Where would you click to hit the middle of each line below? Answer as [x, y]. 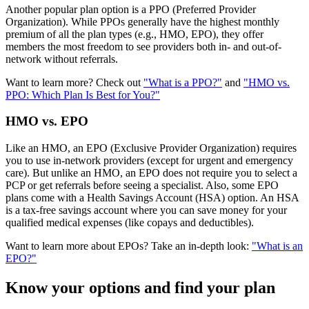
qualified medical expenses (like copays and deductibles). [130, 222]
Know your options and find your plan [140, 287]
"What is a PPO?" [183, 82]
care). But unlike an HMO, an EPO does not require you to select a [151, 172]
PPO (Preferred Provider [202, 9]
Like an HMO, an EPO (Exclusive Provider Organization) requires [151, 148]
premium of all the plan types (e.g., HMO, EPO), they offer [134, 34]
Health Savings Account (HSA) [156, 197]
